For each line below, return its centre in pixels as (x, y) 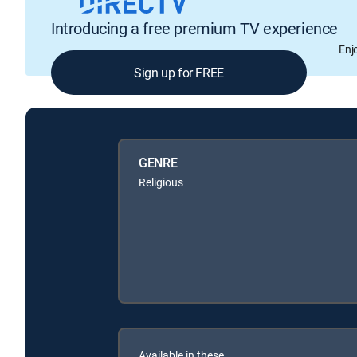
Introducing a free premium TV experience (194, 29)
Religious (161, 182)
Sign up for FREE (179, 73)
